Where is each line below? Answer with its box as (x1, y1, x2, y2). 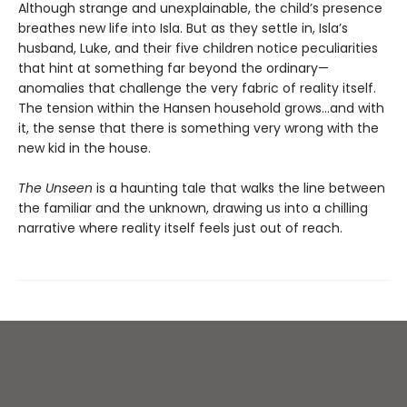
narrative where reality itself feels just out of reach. (18, 219, 342, 238)
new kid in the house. (18, 139, 151, 158)
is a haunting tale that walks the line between (93, 179, 385, 198)
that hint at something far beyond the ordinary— (18, 59, 329, 78)
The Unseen (18, 179, 93, 198)
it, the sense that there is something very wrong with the (18, 119, 379, 138)
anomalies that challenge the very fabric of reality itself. (18, 79, 376, 98)
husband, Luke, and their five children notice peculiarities (18, 39, 378, 58)
